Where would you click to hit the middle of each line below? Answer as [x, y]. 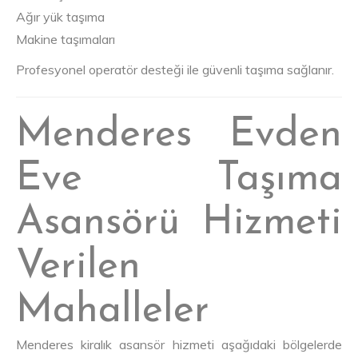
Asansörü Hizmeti [179, 224]
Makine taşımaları [66, 40]
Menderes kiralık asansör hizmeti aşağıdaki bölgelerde [179, 345]
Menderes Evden [179, 136]
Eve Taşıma [179, 180]
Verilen [78, 268]
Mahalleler [113, 312]
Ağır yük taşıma [60, 17]
